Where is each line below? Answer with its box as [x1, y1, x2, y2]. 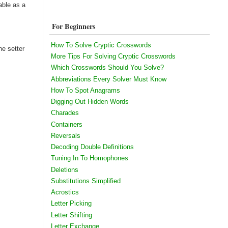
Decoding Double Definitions [50, 143, 134, 151]
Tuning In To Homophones [50, 154, 128, 162]
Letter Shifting [50, 211, 92, 219]
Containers [50, 120, 82, 128]
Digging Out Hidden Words [50, 98, 129, 106]
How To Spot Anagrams [50, 86, 120, 94]
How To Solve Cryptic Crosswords [50, 41, 151, 49]
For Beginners [51, 21, 96, 32]
